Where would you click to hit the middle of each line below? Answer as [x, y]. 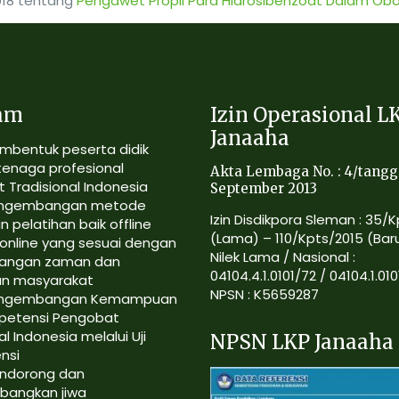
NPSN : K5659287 [265, 294]
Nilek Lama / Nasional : [283, 257]
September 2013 [264, 188]
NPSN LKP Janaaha [302, 342]
